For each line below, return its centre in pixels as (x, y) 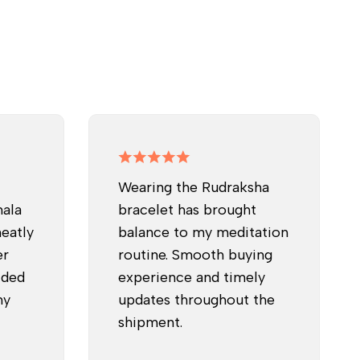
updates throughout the (196, 299)
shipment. (150, 322)
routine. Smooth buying (195, 254)
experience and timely (191, 277)
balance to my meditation (203, 232)
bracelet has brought (187, 209)
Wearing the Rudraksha (193, 187)
